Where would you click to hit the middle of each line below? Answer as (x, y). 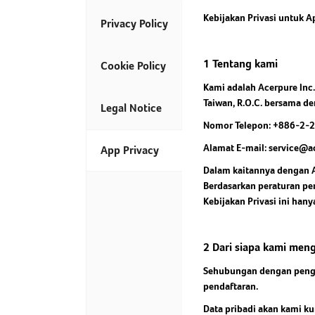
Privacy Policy (134, 24)
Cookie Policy (133, 66)
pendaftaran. (231, 286)
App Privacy (130, 150)
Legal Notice (131, 108)
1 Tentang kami (240, 64)
